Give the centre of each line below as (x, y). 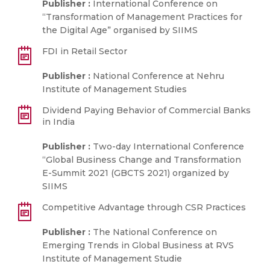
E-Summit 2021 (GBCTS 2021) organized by (136, 173)
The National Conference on (154, 232)
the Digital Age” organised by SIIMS (120, 30)
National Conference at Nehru (157, 76)
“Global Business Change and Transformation (142, 160)
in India (58, 122)
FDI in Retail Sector (85, 51)
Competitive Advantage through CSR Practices (144, 207)
